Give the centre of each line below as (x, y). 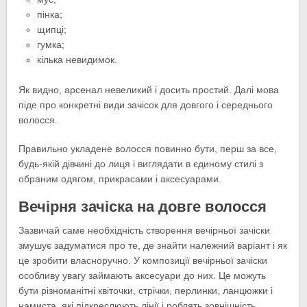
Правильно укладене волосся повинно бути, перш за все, (148, 149)
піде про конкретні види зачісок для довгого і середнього (146, 105)
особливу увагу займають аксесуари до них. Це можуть (143, 276)
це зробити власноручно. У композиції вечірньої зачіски (143, 261)
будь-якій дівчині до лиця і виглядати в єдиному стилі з (141, 164)
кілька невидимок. (77, 60)
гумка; (50, 45)
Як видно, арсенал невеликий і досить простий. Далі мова (149, 90)
